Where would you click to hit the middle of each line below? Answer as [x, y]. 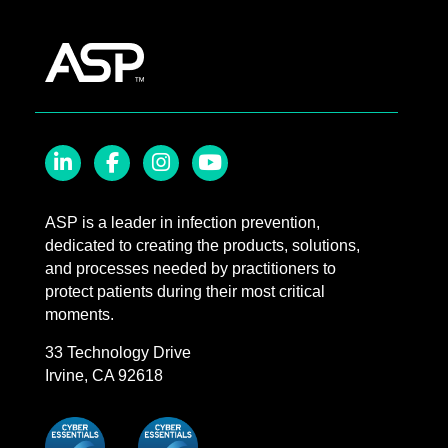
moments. [79, 314]
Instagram [181, 191]
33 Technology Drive [118, 352]
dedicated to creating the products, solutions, [202, 245]
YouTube [225, 191]
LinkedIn [77, 191]
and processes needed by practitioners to [190, 268]
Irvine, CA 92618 [104, 375]
